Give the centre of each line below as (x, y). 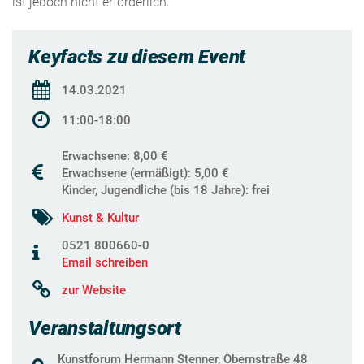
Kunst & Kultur (100, 217)
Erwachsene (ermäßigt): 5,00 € (145, 173)
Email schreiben (105, 262)
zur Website (94, 290)
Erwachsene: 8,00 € (115, 156)
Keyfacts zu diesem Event (137, 56)
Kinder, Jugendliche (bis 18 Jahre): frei (166, 190)
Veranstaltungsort (105, 328)
